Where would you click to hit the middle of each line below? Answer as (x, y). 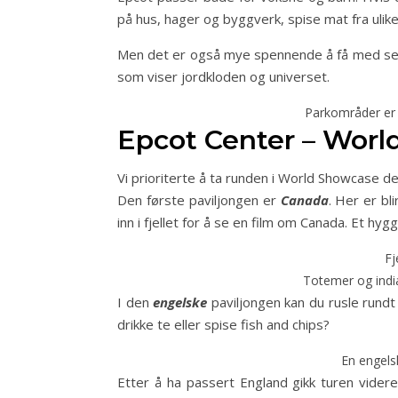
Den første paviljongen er (199, 200)
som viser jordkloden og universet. (223, 76)
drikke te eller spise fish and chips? (223, 324)
